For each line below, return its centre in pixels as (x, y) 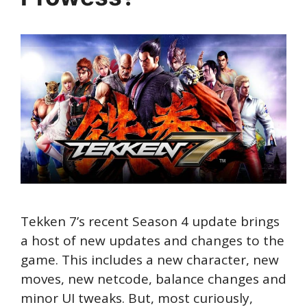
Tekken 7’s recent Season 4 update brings (150, 222)
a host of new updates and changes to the (152, 241)
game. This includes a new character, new (150, 260)
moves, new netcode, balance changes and (153, 279)
